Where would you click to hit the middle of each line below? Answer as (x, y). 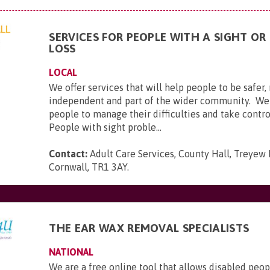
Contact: (68, 154)
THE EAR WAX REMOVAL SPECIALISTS (149, 228)
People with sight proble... (105, 127)
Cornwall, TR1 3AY (88, 167)
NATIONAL (71, 252)
